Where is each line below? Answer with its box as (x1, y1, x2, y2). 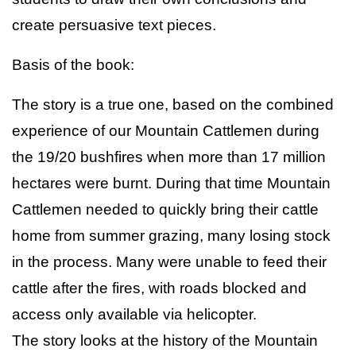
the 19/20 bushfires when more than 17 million (12, 148, 326, 165)
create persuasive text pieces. (12, 16, 216, 33)
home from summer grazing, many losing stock (12, 226, 331, 244)
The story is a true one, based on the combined (12, 95, 334, 113)
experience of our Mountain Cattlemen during (12, 122, 319, 139)
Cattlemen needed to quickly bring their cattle (12, 200, 319, 218)
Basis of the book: (12, 56, 134, 73)
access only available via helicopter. (12, 305, 257, 323)
